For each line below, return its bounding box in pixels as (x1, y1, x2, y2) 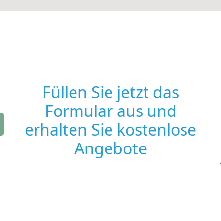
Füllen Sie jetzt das (42, 81, 179, 103)
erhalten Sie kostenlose (25, 119, 196, 140)
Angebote (74, 138, 147, 159)
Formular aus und (44, 100, 177, 121)
